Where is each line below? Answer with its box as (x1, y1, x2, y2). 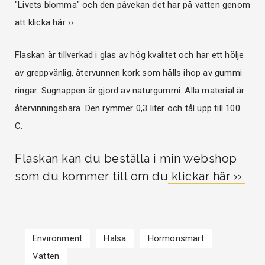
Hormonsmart (147, 233, 204, 244)
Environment (33, 233, 83, 244)
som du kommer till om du (15, 169, 168, 184)
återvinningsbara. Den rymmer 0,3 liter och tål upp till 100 (15, 103, 240, 114)
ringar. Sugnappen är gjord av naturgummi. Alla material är (15, 85, 245, 96)
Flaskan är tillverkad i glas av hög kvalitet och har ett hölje (15, 50, 244, 61)
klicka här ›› (28, 17, 75, 28)
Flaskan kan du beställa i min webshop (15, 151, 237, 166)
